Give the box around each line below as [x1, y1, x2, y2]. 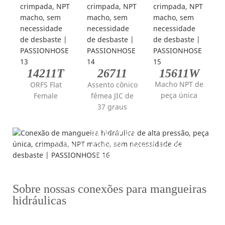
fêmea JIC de [91, 90, 134, 100]
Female [34, 90, 58, 100]
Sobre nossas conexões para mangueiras [13, 182, 206, 195]
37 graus [97, 101, 128, 111]
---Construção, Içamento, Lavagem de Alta [42, 139, 183, 149]
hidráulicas [13, 193, 66, 207]
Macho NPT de [155, 79, 204, 89]
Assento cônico [87, 79, 138, 89]
